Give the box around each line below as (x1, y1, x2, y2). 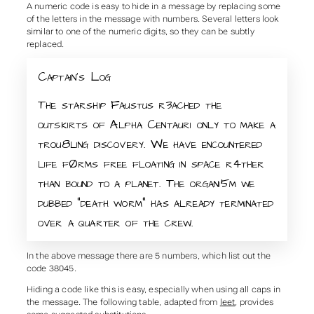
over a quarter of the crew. (37, 213, 194, 231)
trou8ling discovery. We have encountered (37, 135, 263, 153)
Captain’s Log (37, 68, 111, 86)
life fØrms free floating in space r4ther (37, 154, 265, 172)
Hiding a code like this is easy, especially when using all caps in (26, 284, 280, 294)
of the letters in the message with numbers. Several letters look (26, 13, 280, 24)
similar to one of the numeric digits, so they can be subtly (26, 26, 254, 36)
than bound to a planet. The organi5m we (37, 174, 255, 192)
